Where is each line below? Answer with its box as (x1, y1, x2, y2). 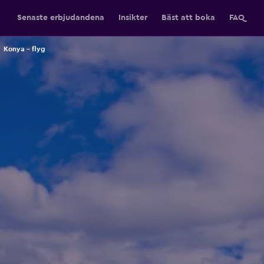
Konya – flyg (3, 45, 45, 52)
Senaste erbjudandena (17, 14, 104, 22)
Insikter (118, 14, 147, 22)
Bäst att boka (161, 14, 215, 22)
